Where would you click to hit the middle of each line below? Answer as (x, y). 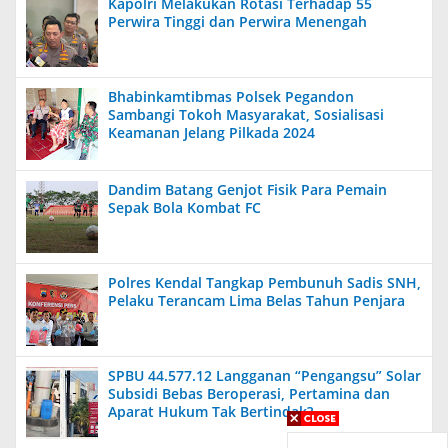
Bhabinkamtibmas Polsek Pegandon (231, 96)
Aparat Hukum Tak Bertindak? (210, 411)
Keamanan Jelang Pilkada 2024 (211, 132)
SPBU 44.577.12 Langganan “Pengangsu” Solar (264, 375)
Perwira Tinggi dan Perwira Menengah (237, 21)
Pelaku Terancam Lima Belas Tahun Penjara (256, 300)
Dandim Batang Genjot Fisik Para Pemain (247, 189)
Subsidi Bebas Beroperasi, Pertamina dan (249, 393)
